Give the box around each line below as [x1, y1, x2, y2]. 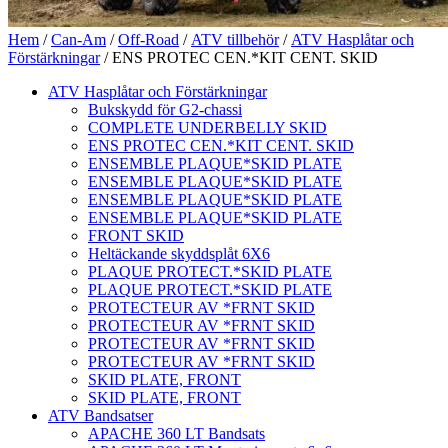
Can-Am [51, 30, 106, 48]
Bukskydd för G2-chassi [88, 100, 242, 118]
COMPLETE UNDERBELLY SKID [88, 118, 327, 136]
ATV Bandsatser [48, 406, 153, 424]
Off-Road [118, 30, 179, 48]
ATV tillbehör [191, 30, 279, 48]
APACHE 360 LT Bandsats [88, 424, 265, 442]
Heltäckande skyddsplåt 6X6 [88, 244, 270, 262]
